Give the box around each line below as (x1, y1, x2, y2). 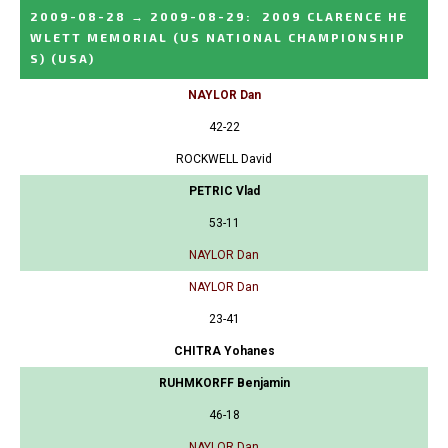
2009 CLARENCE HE (262, 9, 408, 24)
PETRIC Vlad (188, 184, 260, 199)
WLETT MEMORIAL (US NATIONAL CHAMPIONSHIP (30, 30, 406, 45)
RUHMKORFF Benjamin (158, 376, 290, 391)
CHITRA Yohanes (173, 344, 275, 359)
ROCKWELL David (176, 152, 272, 167)
